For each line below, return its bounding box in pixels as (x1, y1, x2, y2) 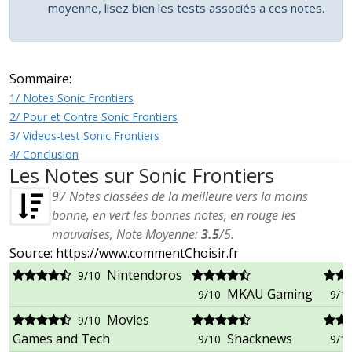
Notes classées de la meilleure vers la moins (66, 188, 308, 206)
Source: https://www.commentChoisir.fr (9, 244, 239, 262)
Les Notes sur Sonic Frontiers (9, 162, 274, 189)
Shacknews (227, 330, 292, 348)
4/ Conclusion (9, 147, 79, 163)
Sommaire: (9, 70, 71, 88)
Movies (107, 311, 149, 329)
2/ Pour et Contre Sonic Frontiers (9, 109, 178, 125)
